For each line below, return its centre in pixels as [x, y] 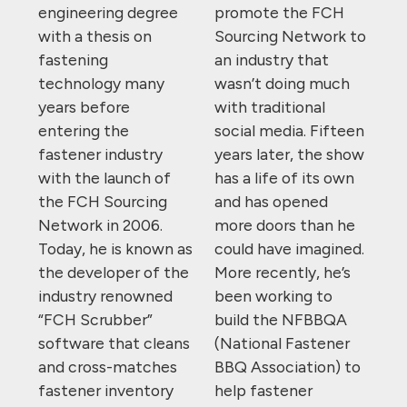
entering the [84, 131]
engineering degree [108, 13]
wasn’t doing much [282, 84]
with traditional [270, 107]
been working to [273, 296]
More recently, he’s [283, 273]
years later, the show [289, 154]
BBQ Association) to [288, 367]
